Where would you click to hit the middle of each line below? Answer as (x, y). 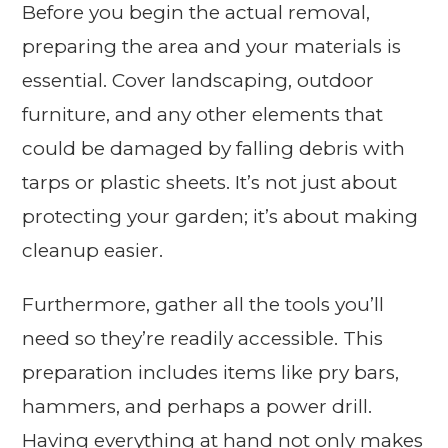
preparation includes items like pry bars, (211, 373)
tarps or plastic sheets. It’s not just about (210, 183)
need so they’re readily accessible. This (203, 339)
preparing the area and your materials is (212, 47)
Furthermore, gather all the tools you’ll (203, 305)
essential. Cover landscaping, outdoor (198, 81)
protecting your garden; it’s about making (220, 217)
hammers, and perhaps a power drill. (197, 407)
